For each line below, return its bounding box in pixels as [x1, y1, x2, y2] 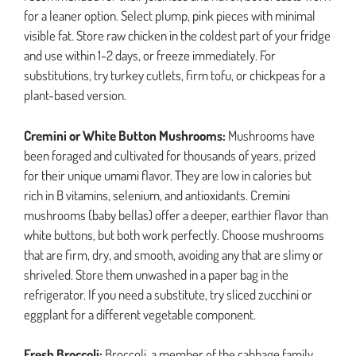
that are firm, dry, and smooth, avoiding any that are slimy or [24, 246, 323, 263]
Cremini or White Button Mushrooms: [24, 126, 226, 144]
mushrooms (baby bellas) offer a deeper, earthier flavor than [24, 206, 328, 223]
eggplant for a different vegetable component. [24, 305, 256, 323]
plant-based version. [24, 87, 126, 104]
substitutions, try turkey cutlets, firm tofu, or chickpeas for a [24, 67, 325, 84]
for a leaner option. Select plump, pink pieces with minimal [24, 7, 315, 25]
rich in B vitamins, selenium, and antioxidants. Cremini [24, 186, 290, 203]
